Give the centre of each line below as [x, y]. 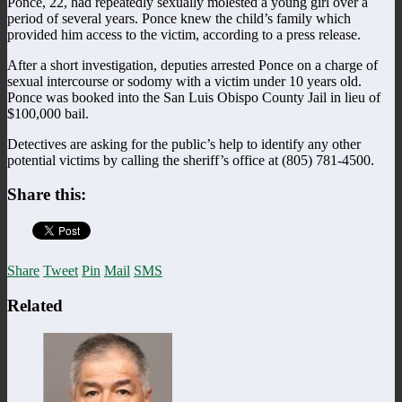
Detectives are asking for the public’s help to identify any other [184, 144]
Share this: [47, 195]
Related [35, 305]
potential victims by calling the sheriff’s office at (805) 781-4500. [191, 160]
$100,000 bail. [48, 113]
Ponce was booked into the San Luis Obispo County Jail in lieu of [194, 97]
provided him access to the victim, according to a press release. [184, 34]
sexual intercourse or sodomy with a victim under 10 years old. [184, 81]
